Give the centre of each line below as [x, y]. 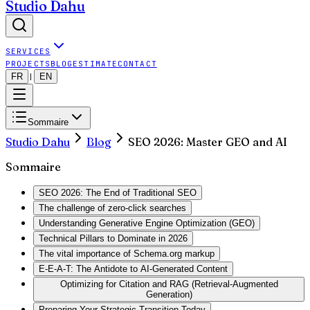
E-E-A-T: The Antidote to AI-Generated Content [133, 269]
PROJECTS [28, 64]
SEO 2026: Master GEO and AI [208, 142]
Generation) [169, 294]
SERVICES [28, 51]
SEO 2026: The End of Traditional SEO [118, 193]
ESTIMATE [95, 64]
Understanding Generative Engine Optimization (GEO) [147, 223]
